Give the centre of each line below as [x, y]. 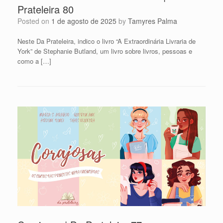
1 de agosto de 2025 [84, 21]
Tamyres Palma [153, 21]
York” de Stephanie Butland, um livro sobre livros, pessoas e [105, 51]
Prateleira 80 [46, 9]
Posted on [37, 21]
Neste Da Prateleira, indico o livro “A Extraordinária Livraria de [107, 41]
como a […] [34, 61]
